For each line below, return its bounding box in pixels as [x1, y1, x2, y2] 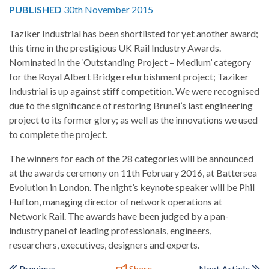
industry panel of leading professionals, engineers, [9, 224, 211, 236]
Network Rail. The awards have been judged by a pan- [9, 210, 229, 222]
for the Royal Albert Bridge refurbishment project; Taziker [9, 70, 249, 82]
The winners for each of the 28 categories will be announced [9, 152, 253, 164]
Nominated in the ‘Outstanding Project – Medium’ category [9, 56, 251, 68]
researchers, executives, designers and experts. [9, 238, 199, 250]
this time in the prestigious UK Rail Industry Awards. [9, 41, 221, 53]
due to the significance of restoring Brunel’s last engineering [9, 99, 253, 111]
